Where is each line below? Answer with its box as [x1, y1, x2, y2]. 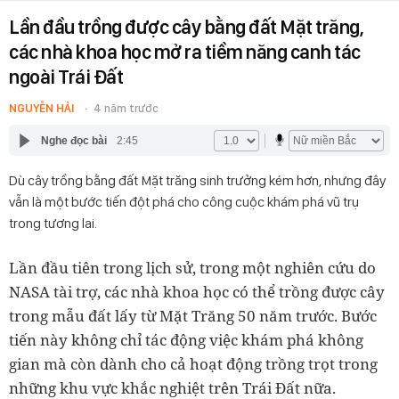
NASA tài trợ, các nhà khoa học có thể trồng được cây [9, 281, 385, 302]
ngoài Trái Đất [9, 65, 123, 88]
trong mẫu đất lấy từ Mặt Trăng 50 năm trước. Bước [9, 305, 377, 326]
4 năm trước [94, 102, 159, 115]
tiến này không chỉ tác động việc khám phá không [9, 330, 363, 350]
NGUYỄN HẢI [9, 102, 74, 115]
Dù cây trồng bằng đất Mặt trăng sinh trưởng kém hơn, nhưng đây [9, 172, 386, 189]
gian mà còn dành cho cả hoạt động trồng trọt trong [9, 354, 378, 374]
